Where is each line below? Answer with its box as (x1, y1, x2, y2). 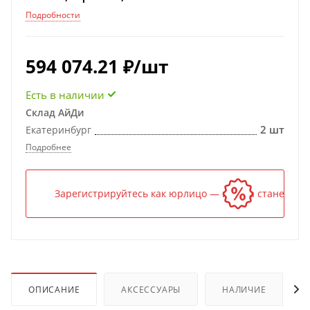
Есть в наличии (26, 88, 104, 102)
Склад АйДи (26, 106, 84, 120)
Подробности (26, 9, 80, 21)
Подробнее (26, 141, 71, 154)
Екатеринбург (26, 123, 91, 137)
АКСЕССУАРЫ (121, 284, 181, 296)
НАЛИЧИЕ (222, 284, 266, 296)
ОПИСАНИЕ (28, 284, 80, 296)
